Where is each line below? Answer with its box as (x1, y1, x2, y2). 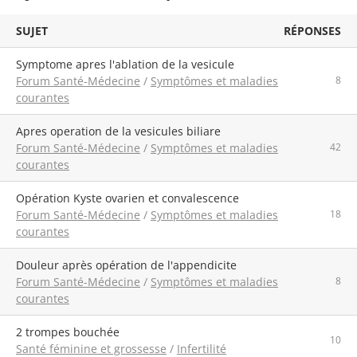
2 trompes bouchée (22, 324, 120, 339)
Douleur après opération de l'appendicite (24, 257, 237, 273)
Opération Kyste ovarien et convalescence (25, 190, 239, 206)
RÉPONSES (284, 22, 341, 38)
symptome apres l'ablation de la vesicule (22, 56, 234, 72)
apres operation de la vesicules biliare (23, 123, 221, 139)
